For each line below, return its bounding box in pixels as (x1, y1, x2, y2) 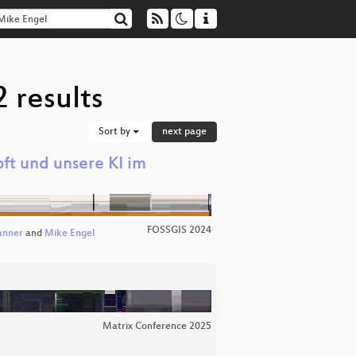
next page (162, 126, 207, 137)
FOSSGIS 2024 (147, 225, 211, 236)
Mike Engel (44, 228, 95, 240)
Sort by (99, 126, 133, 137)
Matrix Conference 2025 (103, 320, 211, 332)
